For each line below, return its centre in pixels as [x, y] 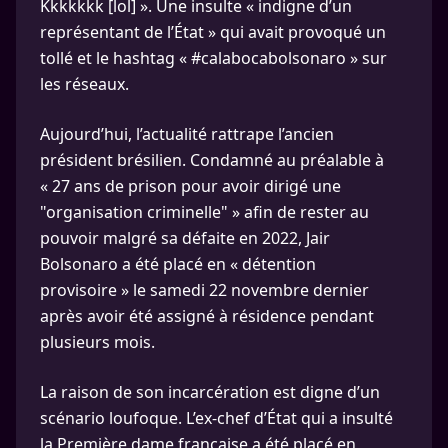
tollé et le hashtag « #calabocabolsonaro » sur [213, 58]
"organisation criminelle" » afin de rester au [204, 212]
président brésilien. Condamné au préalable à [212, 160]
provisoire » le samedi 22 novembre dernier [204, 290]
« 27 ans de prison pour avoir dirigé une [190, 186]
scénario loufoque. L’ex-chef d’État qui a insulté [216, 418]
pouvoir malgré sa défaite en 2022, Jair [185, 238]
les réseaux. [84, 84]
